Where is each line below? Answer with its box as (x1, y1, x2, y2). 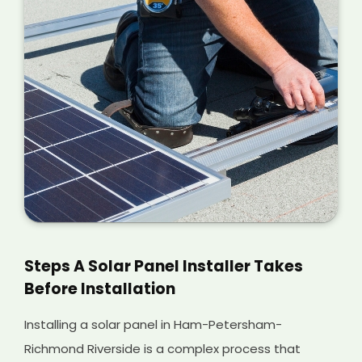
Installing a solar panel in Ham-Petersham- (24, 316, 283, 334)
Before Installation (24, 278, 176, 301)
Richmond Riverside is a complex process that (24, 340, 301, 358)
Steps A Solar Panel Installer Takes (24, 255, 304, 278)
